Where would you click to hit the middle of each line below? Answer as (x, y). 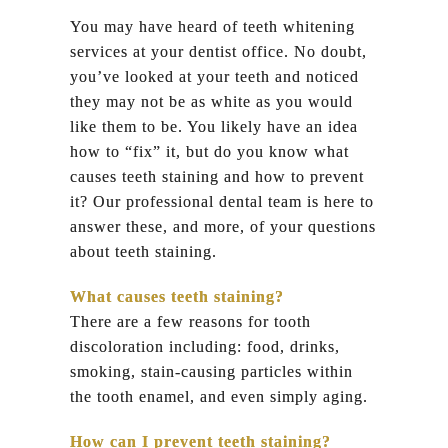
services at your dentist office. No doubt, (218, 51)
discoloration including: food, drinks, (204, 346)
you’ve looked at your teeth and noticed (214, 76)
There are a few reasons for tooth (190, 321)
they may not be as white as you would (211, 101)
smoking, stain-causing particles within (211, 371)
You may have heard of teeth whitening (212, 26)
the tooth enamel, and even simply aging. (218, 396)
